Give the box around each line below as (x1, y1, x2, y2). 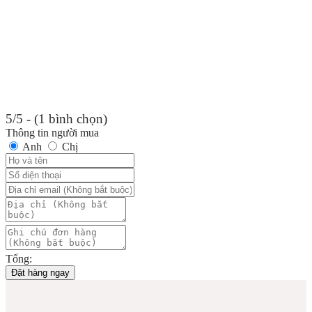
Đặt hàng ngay (11, 267, 70, 278)
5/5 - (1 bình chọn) (6, 111, 107, 126)
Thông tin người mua (6, 126, 99, 139)
